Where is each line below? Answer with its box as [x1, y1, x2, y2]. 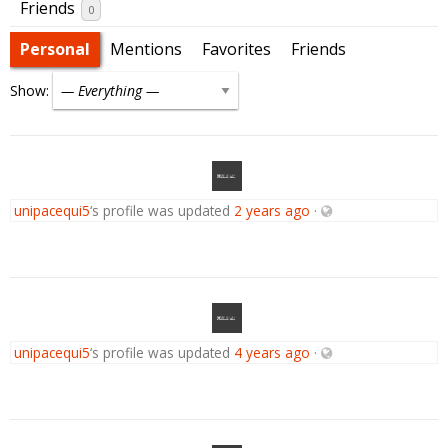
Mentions [110, 38, 182, 61]
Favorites [202, 38, 271, 61]
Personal [20, 38, 90, 61]
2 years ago [233, 201, 310, 221]
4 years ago [233, 343, 310, 363]
